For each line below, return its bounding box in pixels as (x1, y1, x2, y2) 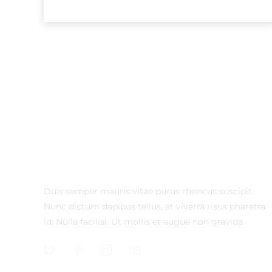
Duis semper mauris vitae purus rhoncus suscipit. (44, 185, 254, 197)
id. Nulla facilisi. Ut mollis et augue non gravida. (44, 216, 245, 227)
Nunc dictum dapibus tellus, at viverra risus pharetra (44, 200, 265, 212)
